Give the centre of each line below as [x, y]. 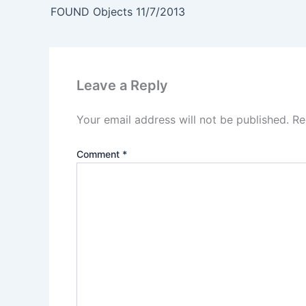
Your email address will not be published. [183, 120]
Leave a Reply [122, 86]
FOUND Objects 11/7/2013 [118, 12]
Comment [99, 154]
